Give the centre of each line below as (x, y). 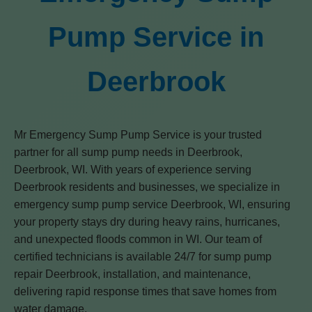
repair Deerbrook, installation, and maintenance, (132, 274)
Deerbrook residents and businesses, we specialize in (147, 187)
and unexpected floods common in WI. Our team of (138, 239)
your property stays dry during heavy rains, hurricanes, (147, 222)
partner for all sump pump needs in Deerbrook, (128, 152)
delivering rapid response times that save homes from (145, 291)
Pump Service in (156, 37)
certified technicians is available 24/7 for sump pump (143, 257)
